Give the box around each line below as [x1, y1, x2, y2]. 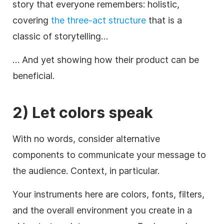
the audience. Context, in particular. [12, 165, 159, 176]
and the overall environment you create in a [12, 205, 192, 216]
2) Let [12, 103, 59, 122]
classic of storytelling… [12, 31, 108, 42]
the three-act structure [51, 15, 146, 26]
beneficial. [12, 70, 54, 81]
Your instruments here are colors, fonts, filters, [12, 189, 204, 200]
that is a [146, 15, 182, 26]
